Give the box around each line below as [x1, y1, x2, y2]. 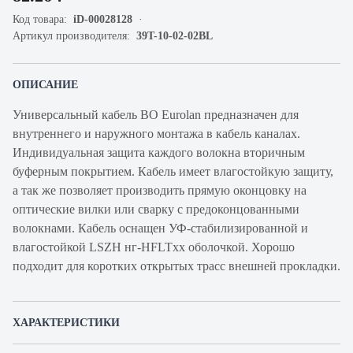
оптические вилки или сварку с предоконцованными [13, 203, 299, 216]
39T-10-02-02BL [136, 30, 213, 42]
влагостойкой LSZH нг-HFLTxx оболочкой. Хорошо [13, 240, 295, 254]
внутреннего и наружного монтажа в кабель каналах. [13, 127, 300, 140]
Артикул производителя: [13, 30, 136, 42]
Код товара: [13, 13, 73, 25]
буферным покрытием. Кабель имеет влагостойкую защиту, [13, 165, 333, 178]
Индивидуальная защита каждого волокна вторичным [13, 146, 305, 159]
